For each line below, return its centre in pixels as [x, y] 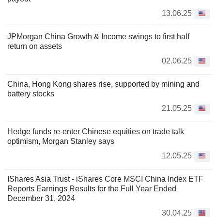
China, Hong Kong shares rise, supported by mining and [103, 84]
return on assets [35, 46]
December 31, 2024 [41, 198]
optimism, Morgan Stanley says [61, 141]
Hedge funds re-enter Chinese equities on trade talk [96, 132]
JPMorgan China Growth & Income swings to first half [98, 37]
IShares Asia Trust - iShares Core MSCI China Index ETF [105, 179]
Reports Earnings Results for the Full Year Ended [92, 189]
